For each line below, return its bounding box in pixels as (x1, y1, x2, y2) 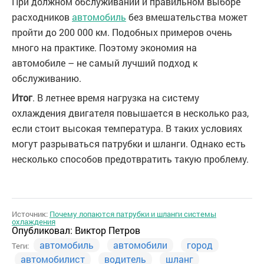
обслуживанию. (12, 72, 81, 85)
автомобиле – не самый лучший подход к (12, 57, 197, 70)
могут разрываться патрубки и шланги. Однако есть (12, 137, 246, 150)
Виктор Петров (75, 224, 140, 237)
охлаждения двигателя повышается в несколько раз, (12, 107, 249, 120)
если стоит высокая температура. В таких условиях (12, 122, 242, 135)
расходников (12, 11, 72, 24)
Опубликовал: (12, 224, 75, 237)
